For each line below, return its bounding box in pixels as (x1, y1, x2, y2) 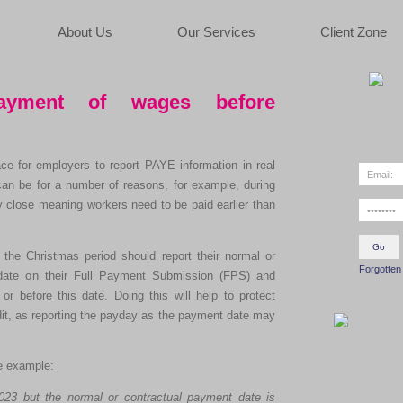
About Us (58, 25, 112, 40)
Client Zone (320, 25, 387, 40)
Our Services (177, 25, 255, 40)
